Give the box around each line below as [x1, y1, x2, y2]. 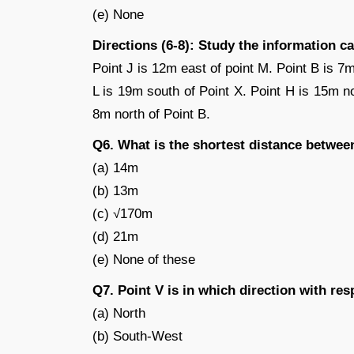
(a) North [92, 306, 145, 321]
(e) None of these [92, 252, 195, 267]
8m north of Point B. [92, 107, 210, 122]
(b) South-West [92, 329, 183, 344]
